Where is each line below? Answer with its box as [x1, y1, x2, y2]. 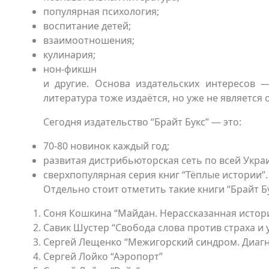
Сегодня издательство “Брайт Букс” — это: [43, 115, 241, 128]
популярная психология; [43, 5, 159, 18]
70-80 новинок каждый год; [43, 139, 169, 153]
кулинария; [43, 48, 95, 61]
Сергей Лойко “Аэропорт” [43, 250, 163, 263]
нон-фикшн [43, 62, 97, 76]
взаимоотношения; [43, 34, 134, 47]
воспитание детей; [43, 19, 131, 32]
